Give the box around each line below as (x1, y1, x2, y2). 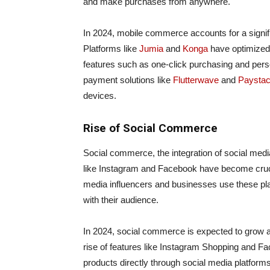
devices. (83, 90, 116, 101)
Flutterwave (173, 75, 221, 86)
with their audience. (83, 195, 159, 206)
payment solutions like (83, 75, 173, 86)
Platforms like (83, 43, 139, 54)
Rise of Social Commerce (83, 121, 218, 136)
